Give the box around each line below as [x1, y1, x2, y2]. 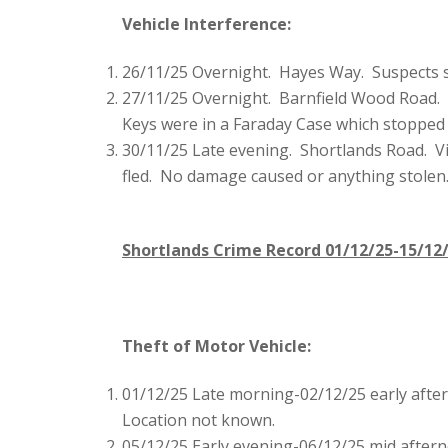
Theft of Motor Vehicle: [122, 335, 311, 358]
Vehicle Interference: [122, 13, 291, 36]
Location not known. [122, 409, 275, 432]
